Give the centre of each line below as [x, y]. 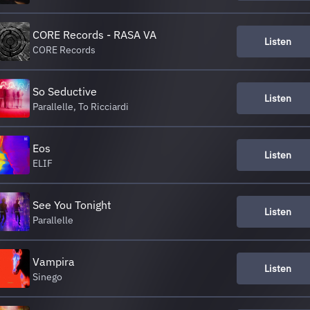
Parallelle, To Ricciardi [81, 107]
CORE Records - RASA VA [94, 35]
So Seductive [65, 91]
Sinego [47, 277]
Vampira [54, 262]
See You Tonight [72, 205]
